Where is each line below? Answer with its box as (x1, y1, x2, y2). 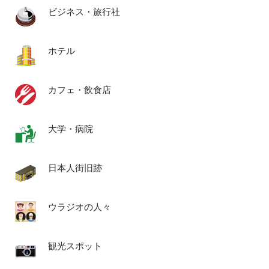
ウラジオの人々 (48, 202, 111, 213)
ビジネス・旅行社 (48, 7, 120, 18)
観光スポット (48, 241, 102, 252)
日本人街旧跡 (48, 163, 102, 174)
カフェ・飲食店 (48, 85, 111, 96)
